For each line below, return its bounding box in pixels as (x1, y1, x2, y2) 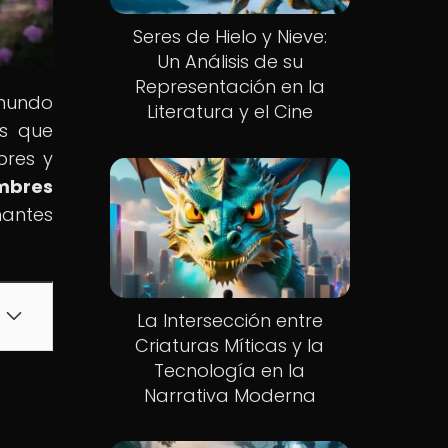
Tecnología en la (154, 357, 306, 383)
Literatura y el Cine (146, 99, 313, 125)
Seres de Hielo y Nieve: (132, 24, 327, 50)
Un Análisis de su (156, 49, 303, 75)
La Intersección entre (136, 307, 323, 333)
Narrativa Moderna (143, 382, 316, 408)
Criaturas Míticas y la (135, 332, 325, 358)
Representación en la (134, 74, 325, 100)
